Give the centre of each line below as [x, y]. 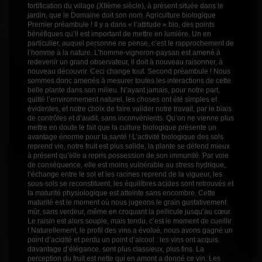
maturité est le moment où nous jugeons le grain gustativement [127, 203]
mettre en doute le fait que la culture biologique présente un [122, 128]
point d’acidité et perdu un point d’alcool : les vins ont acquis [123, 240]
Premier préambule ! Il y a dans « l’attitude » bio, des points [121, 25]
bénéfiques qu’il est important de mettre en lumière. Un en [119, 34]
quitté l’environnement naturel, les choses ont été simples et [122, 100]
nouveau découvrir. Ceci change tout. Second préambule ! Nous [129, 72]
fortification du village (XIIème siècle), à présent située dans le [125, 6]
